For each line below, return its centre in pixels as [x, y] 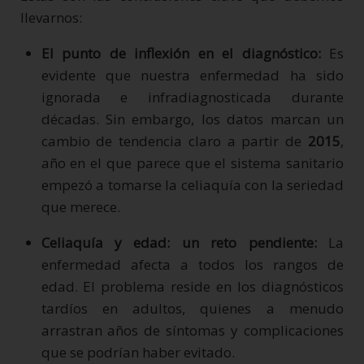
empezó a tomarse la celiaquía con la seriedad [192, 184]
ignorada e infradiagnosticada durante [192, 97]
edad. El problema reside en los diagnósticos [192, 286]
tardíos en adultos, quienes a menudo [192, 308]
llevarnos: [51, 17]
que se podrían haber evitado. [138, 352]
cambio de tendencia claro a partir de [174, 141]
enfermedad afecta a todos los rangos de [192, 264]
